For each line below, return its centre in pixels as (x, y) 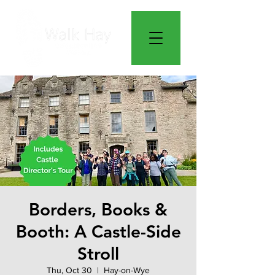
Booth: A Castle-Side (98, 232)
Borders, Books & (98, 210)
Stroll (98, 254)
